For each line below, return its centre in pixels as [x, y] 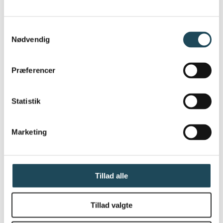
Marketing [29, 132]
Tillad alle [111, 176]
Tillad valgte [111, 205]
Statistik [26, 101]
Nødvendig [31, 39]
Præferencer [34, 70]
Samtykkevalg [27, 29]
